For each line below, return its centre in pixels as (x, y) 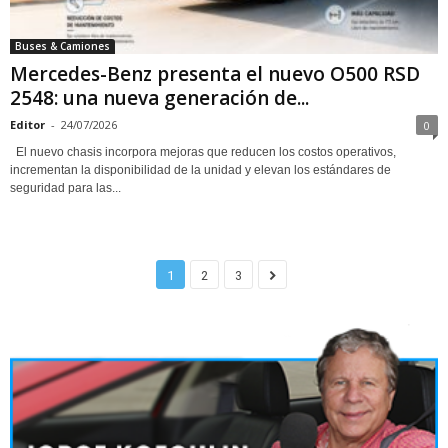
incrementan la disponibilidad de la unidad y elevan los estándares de (200, 169)
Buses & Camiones (62, 45)
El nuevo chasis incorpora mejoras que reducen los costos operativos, (203, 151)
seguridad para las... (65, 187)
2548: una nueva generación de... (159, 97)
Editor (27, 124)
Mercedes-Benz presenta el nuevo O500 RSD (215, 73)
